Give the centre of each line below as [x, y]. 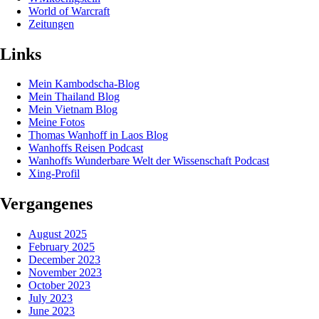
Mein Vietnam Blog [73, 110]
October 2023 [59, 286]
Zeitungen [51, 23]
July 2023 [51, 298]
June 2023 [52, 311]
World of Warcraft [69, 11]
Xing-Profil [54, 174]
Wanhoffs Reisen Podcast [86, 148]
